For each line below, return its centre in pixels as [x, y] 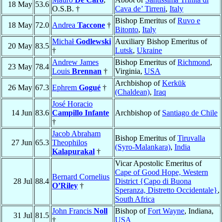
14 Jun [22, 113]
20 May [20, 46]
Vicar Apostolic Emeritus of [158, 164]
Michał [64, 42]
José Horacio [72, 104]
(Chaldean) [132, 92]
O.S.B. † [66, 9]
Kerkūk [174, 83]
